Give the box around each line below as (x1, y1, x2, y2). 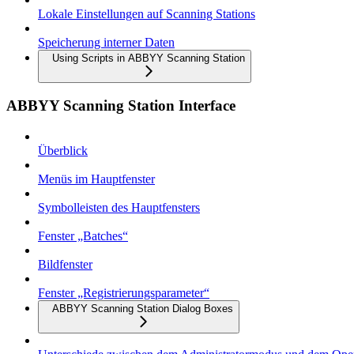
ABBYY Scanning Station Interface (6, 97, 235, 115)
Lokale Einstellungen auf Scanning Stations (38, 6, 255, 21)
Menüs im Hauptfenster (38, 172, 155, 186)
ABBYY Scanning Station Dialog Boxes (52, 303, 233, 315)
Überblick (38, 144, 88, 158)
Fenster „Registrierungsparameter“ (38, 286, 209, 300)
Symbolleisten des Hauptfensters (38, 201, 200, 215)
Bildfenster (38, 258, 92, 272)
